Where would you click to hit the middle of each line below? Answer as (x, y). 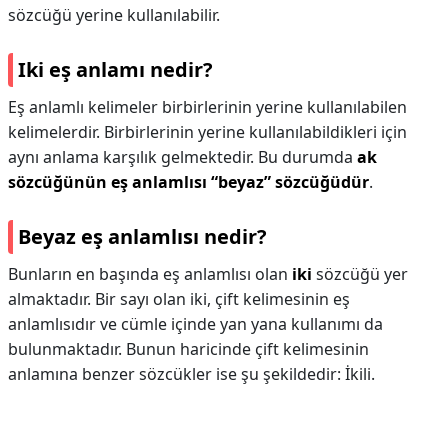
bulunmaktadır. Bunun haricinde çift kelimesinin (188, 349)
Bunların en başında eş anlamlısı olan (150, 274)
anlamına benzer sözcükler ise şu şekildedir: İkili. (191, 374)
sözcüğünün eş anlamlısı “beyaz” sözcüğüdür (188, 182)
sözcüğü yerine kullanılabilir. (114, 15)
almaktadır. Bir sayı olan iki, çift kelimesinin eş (179, 299)
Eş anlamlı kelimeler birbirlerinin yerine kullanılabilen (207, 107)
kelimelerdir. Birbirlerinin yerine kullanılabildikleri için (207, 132)
